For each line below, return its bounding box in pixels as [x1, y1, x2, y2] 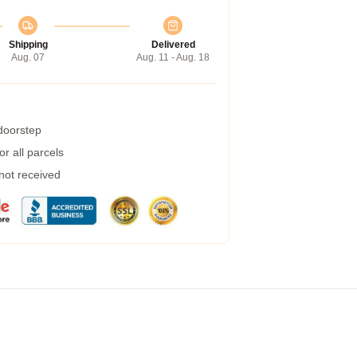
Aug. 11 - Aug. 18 [136, 52, 210, 63]
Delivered [151, 39, 195, 50]
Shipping [8, 39, 48, 50]
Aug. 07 [11, 52, 45, 63]
